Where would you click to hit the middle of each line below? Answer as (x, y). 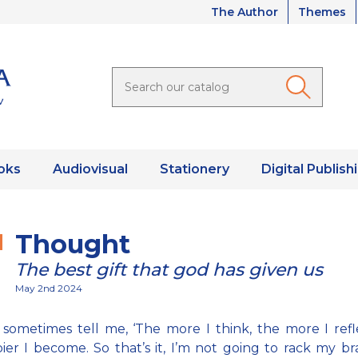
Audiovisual (90, 169)
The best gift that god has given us (169, 270)
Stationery (194, 169)
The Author (245, 12)
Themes (322, 12)
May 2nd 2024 (49, 288)
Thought (73, 245)
